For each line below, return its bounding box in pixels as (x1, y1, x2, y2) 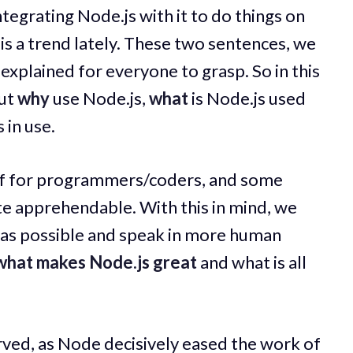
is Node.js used (188, 87, 306, 109)
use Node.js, (50, 87, 149, 109)
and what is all (197, 251, 307, 273)
